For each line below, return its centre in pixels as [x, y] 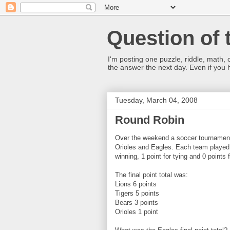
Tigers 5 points [137, 193]
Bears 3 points [137, 203]
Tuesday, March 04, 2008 [156, 100]
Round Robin [150, 120]
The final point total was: [151, 175]
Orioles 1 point [137, 212]
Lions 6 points [136, 184]
